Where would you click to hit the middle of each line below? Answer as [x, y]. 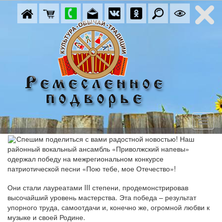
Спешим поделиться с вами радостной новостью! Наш [105, 139]
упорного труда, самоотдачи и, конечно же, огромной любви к [109, 207]
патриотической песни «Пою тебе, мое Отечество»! [92, 168]
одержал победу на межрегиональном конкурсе [85, 159]
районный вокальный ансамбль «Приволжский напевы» [98, 149]
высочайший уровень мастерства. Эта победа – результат [102, 197]
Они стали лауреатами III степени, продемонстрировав [98, 187]
